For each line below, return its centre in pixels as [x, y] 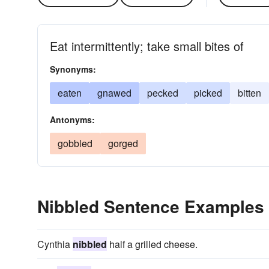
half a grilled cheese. [152, 244]
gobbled [75, 143]
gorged [123, 143]
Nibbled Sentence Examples [151, 206]
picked [208, 93]
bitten [249, 93]
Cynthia [55, 244]
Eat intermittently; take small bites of [147, 46]
